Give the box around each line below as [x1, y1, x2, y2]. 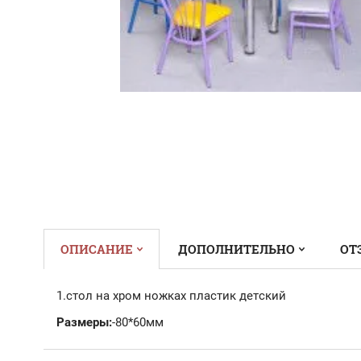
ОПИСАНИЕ [60, 240, 133, 257]
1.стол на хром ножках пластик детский [56, 288, 289, 303]
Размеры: [56, 314, 112, 330]
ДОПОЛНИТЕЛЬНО [178, 240, 295, 257]
